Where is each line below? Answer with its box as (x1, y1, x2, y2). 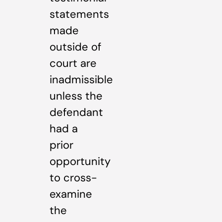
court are (50, 55, 97, 70)
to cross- (50, 170, 97, 185)
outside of (50, 39, 101, 54)
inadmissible (50, 72, 113, 87)
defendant (50, 105, 103, 119)
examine (50, 186, 92, 201)
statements (50, 6, 109, 21)
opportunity (50, 154, 111, 168)
